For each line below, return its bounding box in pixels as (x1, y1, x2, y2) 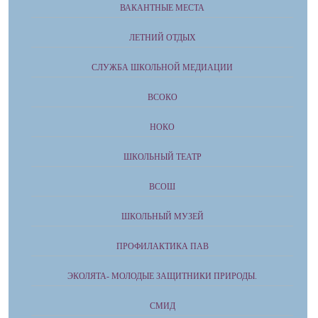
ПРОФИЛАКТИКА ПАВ (116, 241, 209, 251)
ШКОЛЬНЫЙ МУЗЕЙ (121, 212, 204, 221)
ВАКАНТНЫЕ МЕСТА (120, 3, 204, 13)
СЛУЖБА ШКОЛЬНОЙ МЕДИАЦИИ (92, 62, 233, 72)
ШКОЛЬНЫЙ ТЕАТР (123, 152, 202, 162)
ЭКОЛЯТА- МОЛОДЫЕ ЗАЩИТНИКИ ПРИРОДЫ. (67, 271, 257, 281)
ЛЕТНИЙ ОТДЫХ (128, 33, 196, 43)
